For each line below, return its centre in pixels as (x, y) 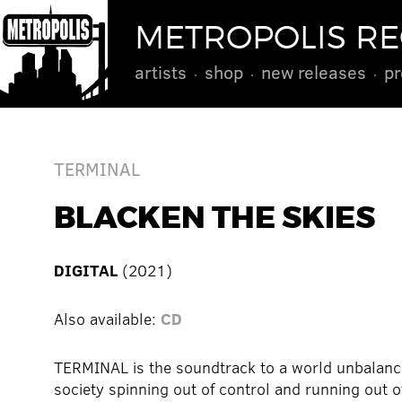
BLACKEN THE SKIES (214, 219)
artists (161, 71)
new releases (314, 71)
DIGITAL (86, 271)
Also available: (107, 319)
